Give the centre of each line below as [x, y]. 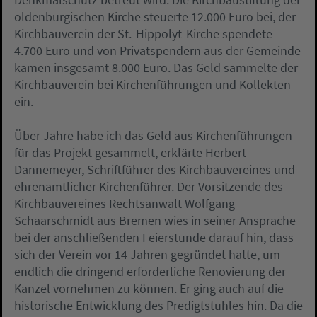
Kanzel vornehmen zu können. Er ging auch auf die [149, 289]
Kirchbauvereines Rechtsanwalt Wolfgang [125, 204]
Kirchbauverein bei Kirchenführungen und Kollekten [152, 85]
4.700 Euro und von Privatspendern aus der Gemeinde [157, 51]
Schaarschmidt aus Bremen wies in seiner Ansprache [155, 221]
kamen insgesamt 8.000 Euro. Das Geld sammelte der [156, 68]
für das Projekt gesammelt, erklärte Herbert [130, 153]
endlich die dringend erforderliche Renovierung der [150, 272]
